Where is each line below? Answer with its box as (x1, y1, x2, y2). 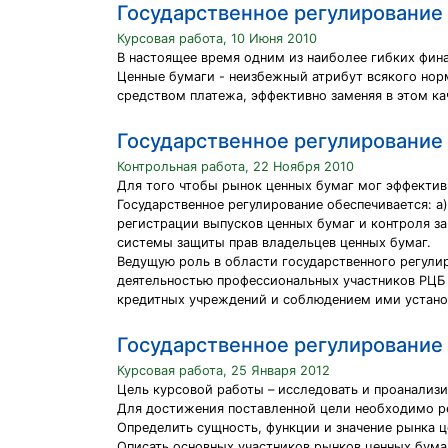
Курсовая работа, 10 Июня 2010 (117, 31, 317, 46)
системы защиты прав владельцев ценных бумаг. (117, 235, 431, 250)
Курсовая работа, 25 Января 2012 (117, 363, 330, 378)
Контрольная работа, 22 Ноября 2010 (117, 159, 354, 174)
